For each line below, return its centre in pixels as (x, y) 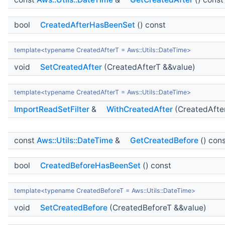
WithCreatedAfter (140, 109)
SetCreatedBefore (74, 207)
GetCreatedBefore (164, 140)
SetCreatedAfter (71, 67)
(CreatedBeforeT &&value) (157, 207)
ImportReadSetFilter (52, 109)
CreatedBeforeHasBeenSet (90, 165)
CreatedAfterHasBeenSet (88, 25)
